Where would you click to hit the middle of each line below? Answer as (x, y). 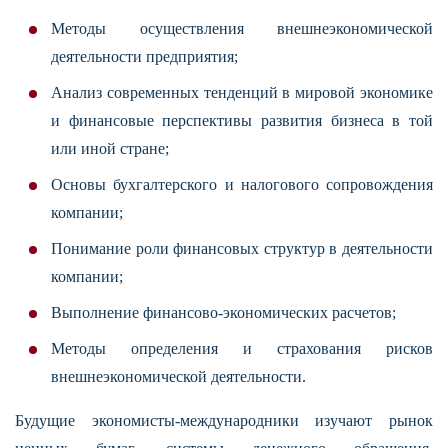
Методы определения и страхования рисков (242, 349)
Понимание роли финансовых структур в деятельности (242, 249)
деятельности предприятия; (144, 57)
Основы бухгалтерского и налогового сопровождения (242, 185)
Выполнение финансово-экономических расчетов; (223, 313)
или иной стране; (110, 149)
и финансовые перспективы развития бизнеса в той (242, 121)
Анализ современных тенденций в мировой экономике (242, 93)
